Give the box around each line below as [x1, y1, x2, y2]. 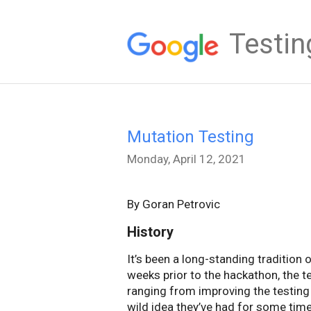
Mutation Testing [127, 127, 254, 146]
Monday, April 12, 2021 [127, 152, 246, 166]
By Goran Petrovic [127, 197, 220, 211]
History [127, 224, 174, 240]
